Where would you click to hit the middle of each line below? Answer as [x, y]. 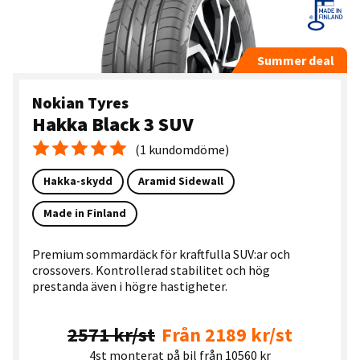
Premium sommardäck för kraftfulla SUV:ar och [161, 254]
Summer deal [295, 60]
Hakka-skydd [78, 181]
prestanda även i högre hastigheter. [129, 286]
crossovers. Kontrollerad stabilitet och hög [151, 270]
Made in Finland [84, 213]
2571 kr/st [111, 335]
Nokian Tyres [80, 102]
